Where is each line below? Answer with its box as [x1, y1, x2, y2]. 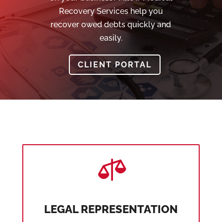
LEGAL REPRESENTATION [44, 202, 178, 216]
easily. [99, 33, 122, 43]
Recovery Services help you [58, 6, 163, 16]
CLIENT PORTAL [77, 59, 152, 69]
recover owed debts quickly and [51, 20, 171, 29]
